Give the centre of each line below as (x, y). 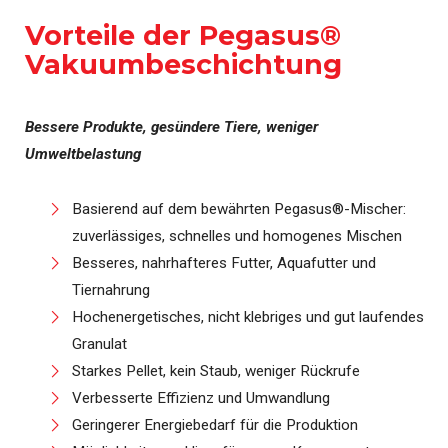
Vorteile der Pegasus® (183, 35)
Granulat (99, 344)
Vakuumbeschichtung (183, 64)
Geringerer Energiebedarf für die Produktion (215, 425)
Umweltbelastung (83, 154)
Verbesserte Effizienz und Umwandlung (201, 398)
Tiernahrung (111, 290)
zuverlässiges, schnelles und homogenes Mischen (237, 236)
